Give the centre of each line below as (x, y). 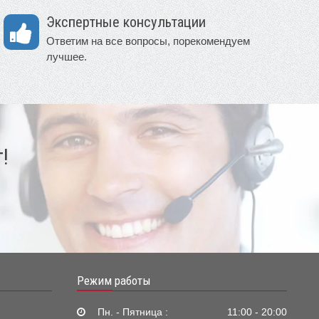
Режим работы (114, 280)
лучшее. (67, 56)
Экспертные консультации (126, 22)
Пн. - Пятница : (132, 312)
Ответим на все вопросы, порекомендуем (148, 41)
